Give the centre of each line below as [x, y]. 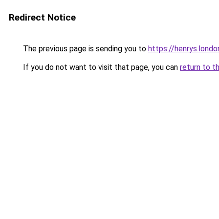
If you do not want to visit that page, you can [100, 67]
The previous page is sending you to [85, 49]
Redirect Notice [42, 17]
